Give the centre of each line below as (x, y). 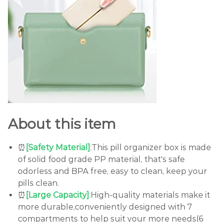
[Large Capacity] (57, 195)
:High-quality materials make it (150, 195)
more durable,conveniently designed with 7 (105, 207)
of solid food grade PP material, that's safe (101, 160)
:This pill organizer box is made (151, 148)
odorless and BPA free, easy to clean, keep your (112, 171)
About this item (62, 124)
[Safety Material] (58, 148)
